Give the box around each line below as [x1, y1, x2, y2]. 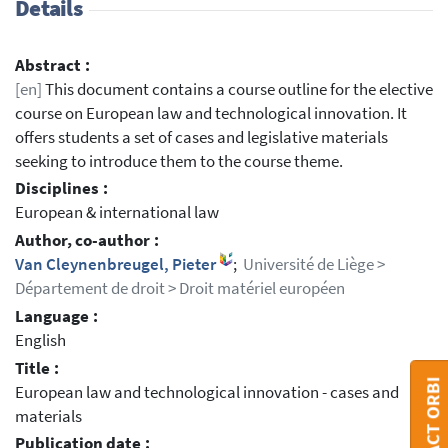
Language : [15, 305, 98, 327]
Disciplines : [15, 178, 108, 200]
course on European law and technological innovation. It [15, 102, 407, 124]
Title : [15, 357, 59, 379]
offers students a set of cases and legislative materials [15, 126, 388, 148]
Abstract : [15, 54, 90, 76]
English [15, 329, 66, 351]
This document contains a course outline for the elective [42, 78, 433, 100]
